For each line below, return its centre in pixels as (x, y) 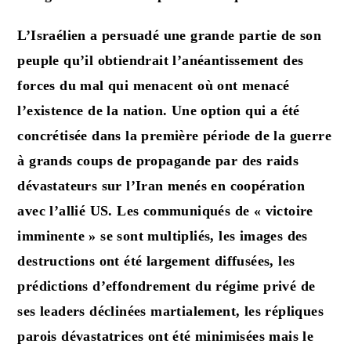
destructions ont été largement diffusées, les (156, 261)
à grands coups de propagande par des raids (158, 160)
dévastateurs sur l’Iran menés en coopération (161, 185)
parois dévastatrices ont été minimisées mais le (166, 336)
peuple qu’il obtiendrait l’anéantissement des (161, 60)
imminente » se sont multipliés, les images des (163, 235)
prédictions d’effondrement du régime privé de (166, 286)
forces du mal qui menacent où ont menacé (154, 85)
